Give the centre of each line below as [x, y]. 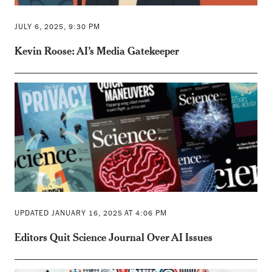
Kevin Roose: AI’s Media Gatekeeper [97, 50]
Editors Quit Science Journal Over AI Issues [113, 237]
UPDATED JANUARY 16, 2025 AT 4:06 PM [90, 213]
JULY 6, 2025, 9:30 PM [57, 26]
